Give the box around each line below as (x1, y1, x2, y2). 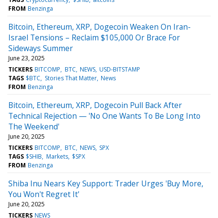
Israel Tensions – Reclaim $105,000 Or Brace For (8, 32, 180, 43)
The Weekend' (8, 121, 59, 132)
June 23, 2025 (8, 54, 45, 62)
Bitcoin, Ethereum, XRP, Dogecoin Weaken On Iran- (8, 21, 191, 32)
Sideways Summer (8, 42, 73, 54)
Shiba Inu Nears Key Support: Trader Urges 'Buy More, (8, 178, 203, 189)
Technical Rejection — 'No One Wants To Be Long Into (8, 110, 200, 121)
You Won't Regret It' (8, 188, 79, 200)
